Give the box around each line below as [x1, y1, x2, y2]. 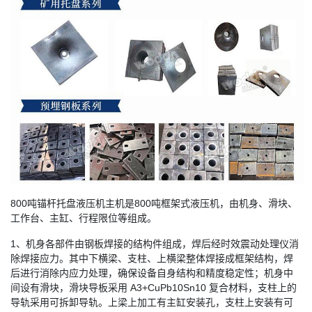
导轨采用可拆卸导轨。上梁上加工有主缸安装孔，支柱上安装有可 [10, 296, 293, 308]
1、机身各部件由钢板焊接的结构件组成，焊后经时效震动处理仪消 [10, 237, 299, 249]
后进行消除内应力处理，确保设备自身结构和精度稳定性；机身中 [10, 267, 293, 279]
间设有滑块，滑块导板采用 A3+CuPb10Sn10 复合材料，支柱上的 [10, 281, 297, 293]
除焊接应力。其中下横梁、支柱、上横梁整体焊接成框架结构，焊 [10, 252, 293, 264]
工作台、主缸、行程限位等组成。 [10, 212, 157, 224]
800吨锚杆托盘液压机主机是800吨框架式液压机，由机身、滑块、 [10, 197, 297, 209]
